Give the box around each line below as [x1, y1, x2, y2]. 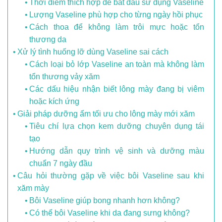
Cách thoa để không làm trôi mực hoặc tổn [29, 23, 204, 32]
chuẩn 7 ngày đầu [29, 159, 93, 168]
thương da [29, 35, 67, 44]
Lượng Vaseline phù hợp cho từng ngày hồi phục [29, 10, 203, 19]
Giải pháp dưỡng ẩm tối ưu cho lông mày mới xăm [17, 110, 195, 118]
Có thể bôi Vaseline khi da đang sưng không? [29, 209, 190, 218]
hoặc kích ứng [29, 97, 80, 106]
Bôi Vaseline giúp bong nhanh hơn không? [29, 196, 180, 205]
